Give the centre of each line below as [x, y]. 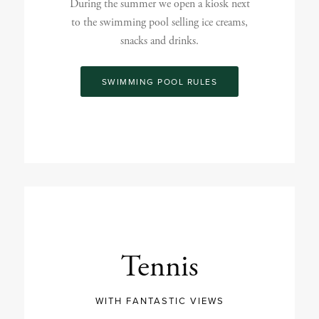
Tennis [159, 267]
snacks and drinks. [159, 41]
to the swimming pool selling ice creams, [159, 23]
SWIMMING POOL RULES [159, 82]
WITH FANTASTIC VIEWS [159, 300]
